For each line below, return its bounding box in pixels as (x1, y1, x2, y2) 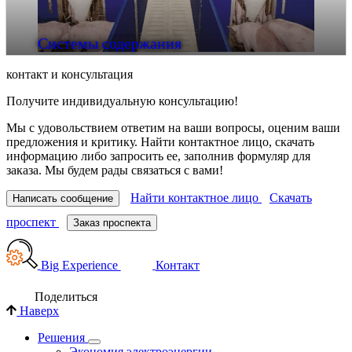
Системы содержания (38, 34, 181, 52)
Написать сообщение (13, 192, 113, 204)
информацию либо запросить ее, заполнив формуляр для (6, 148, 310, 163)
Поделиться (35, 290, 98, 304)
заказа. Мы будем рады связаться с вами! (6, 163, 223, 177)
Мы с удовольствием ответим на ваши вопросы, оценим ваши (6, 120, 340, 134)
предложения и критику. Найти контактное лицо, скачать (6, 134, 314, 148)
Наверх (20, 304, 60, 318)
